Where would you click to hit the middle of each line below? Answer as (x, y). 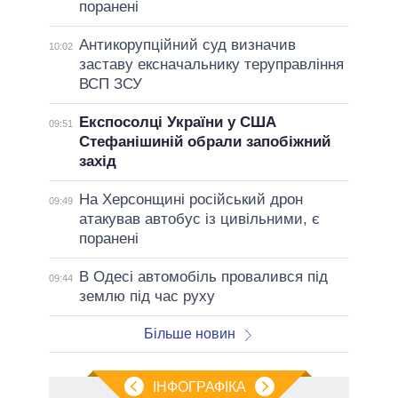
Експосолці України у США (177, 122)
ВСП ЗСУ (110, 84)
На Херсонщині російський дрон (191, 199)
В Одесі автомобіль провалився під (203, 276)
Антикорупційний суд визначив (187, 44)
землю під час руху (147, 296)
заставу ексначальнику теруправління (211, 64)
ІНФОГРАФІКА (199, 386)
